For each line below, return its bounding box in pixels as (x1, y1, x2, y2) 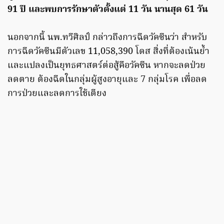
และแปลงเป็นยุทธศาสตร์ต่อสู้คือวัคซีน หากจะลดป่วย (7, 58, 205, 73)
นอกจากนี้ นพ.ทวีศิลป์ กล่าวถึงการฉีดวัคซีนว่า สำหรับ (7, 30, 207, 45)
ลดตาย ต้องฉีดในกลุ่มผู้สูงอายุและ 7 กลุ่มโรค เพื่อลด (7, 72, 207, 87)
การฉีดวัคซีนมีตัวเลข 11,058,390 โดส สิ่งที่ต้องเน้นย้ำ (7, 44, 209, 59)
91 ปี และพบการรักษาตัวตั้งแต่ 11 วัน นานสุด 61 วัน (7, 2, 208, 17)
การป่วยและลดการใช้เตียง (7, 86, 106, 101)
